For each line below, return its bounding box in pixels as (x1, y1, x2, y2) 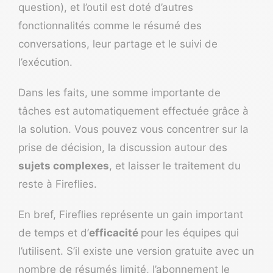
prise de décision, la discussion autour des (18, 141, 227, 154)
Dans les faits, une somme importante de (18, 87, 221, 99)
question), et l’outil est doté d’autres (18, 1, 193, 14)
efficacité (89, 227, 141, 239)
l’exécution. (18, 56, 73, 69)
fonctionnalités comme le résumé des (18, 19, 202, 32)
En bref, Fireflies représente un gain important (18, 208, 243, 221)
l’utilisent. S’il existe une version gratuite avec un (18, 245, 254, 258)
